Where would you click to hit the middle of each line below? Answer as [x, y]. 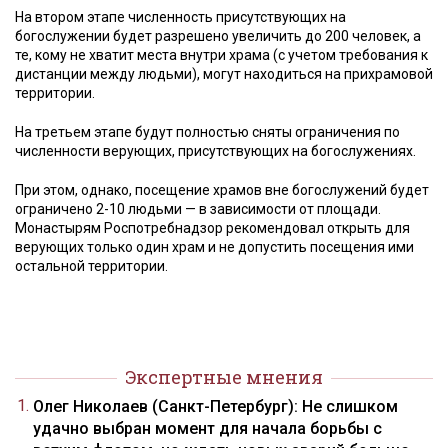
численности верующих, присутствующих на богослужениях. [215, 151]
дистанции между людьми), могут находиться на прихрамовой [224, 74]
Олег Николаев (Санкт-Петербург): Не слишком [215, 406]
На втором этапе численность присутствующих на [180, 17]
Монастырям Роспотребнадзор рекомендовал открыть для [212, 228]
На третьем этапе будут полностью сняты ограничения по [207, 132]
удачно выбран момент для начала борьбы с [207, 428]
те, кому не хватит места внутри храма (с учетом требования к [221, 55]
